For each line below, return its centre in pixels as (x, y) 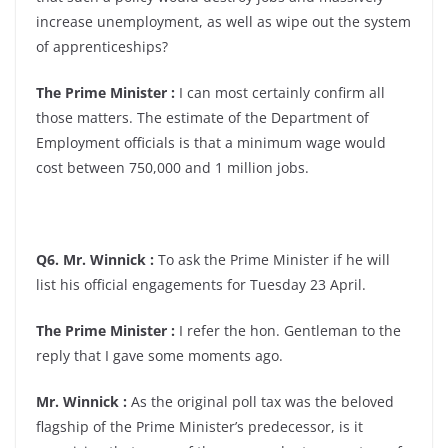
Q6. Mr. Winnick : (95, 259)
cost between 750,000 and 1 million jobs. (172, 167)
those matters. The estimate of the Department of (202, 117)
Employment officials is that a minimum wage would (211, 142)
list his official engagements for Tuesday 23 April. (201, 284)
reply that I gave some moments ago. (159, 355)
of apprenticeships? (102, 46)
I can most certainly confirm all (280, 92)
